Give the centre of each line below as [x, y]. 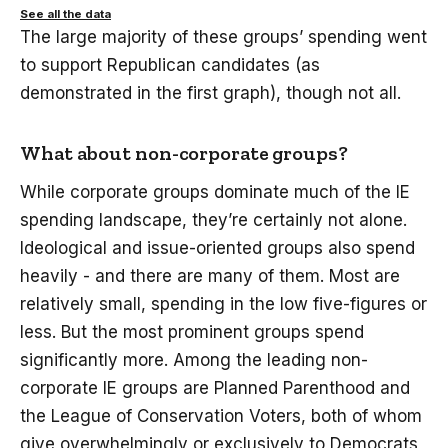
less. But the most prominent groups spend [192, 332]
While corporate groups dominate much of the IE [215, 192]
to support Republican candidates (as [170, 65]
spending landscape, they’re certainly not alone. [213, 220]
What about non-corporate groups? [184, 153]
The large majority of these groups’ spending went [223, 37]
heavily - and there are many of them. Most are [210, 276]
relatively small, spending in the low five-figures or [223, 304]
